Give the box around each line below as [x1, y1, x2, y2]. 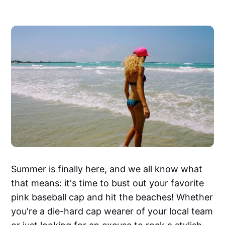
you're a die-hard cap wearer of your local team [11, 205, 213, 216]
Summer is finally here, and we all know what [11, 163, 203, 174]
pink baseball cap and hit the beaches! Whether [11, 191, 213, 202]
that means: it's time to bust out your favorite [11, 177, 204, 188]
